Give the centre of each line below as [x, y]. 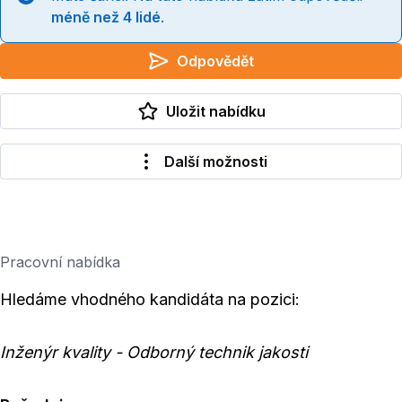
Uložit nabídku [215, 111]
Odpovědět [215, 61]
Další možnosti [215, 162]
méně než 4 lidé [106, 17]
